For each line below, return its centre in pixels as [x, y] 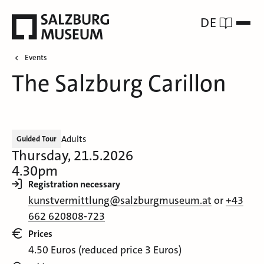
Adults [74, 139]
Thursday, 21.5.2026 [72, 156]
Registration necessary [74, 184]
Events [36, 58]
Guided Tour [37, 139]
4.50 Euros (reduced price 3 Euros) [105, 250]
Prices [40, 234]
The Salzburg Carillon [119, 84]
